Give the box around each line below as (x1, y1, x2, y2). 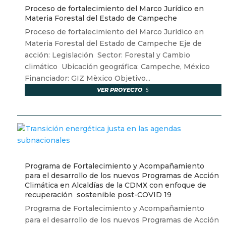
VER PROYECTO (97, 86, 143, 94)
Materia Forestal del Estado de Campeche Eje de (24, 39, 202, 48)
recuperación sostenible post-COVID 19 (24, 190, 172, 200)
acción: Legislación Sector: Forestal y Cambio (24, 50, 190, 60)
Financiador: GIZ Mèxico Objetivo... (24, 74, 150, 83)
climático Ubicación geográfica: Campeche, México (24, 62, 212, 72)
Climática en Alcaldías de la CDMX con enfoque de (24, 181, 206, 190)
